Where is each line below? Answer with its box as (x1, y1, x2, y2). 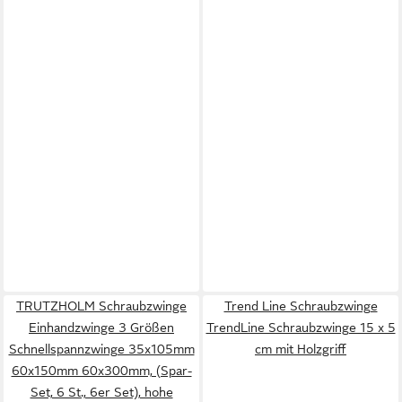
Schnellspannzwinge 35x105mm (8, 342, 195, 356)
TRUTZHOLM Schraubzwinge (16, 299, 187, 313)
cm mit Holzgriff (255, 342, 346, 356)
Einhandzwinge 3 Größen (29, 320, 174, 335)
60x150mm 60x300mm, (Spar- (11, 363, 192, 378)
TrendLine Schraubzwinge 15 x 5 (205, 320, 396, 335)
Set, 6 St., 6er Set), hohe (30, 385, 173, 399)
